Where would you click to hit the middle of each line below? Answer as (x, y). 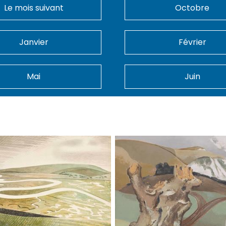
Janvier (34, 42)
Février (192, 42)
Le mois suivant (34, 8)
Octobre (192, 8)
